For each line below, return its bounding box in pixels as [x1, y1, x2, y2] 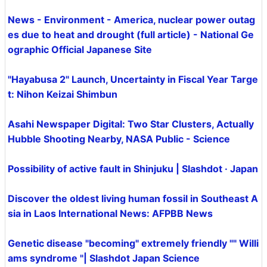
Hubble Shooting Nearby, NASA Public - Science [8, 133, 230, 145]
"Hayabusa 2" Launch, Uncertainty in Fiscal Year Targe [8, 73, 258, 85]
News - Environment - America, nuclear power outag [8, 14, 255, 26]
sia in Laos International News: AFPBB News [8, 207, 213, 219]
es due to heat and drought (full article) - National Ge [8, 29, 254, 41]
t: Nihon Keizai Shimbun [8, 88, 117, 100]
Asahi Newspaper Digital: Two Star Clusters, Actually [8, 118, 254, 130]
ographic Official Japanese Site [8, 44, 152, 55]
